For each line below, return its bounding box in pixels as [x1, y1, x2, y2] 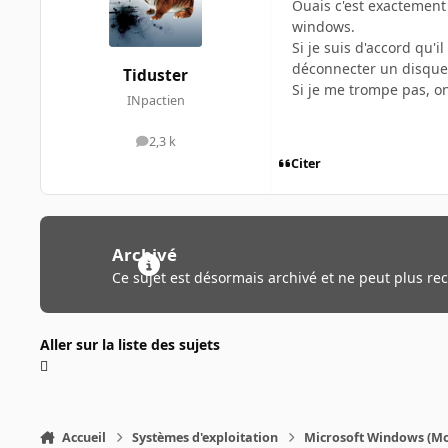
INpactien [126, 92, 185, 110]
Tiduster [123, 65, 188, 87]
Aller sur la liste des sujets [40, 334, 220, 354]
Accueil [61, 428, 106, 446]
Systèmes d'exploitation [132, 428, 279, 446]
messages [154, 137, 213, 155]
